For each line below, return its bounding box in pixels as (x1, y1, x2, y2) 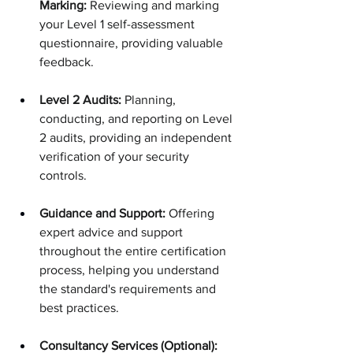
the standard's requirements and (39, 281, 219, 295)
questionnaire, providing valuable (39, 35, 226, 50)
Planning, (121, 92, 179, 106)
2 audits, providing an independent (39, 130, 235, 144)
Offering (165, 206, 217, 220)
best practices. (39, 300, 119, 314)
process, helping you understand (39, 262, 222, 277)
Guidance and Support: (39, 206, 165, 220)
